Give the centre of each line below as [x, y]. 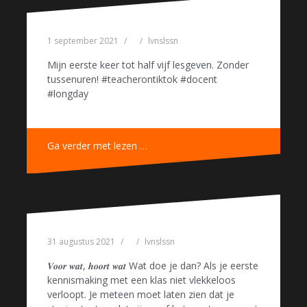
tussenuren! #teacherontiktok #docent [132, 79]
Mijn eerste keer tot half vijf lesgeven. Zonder [148, 64]
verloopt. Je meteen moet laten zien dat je [141, 295]
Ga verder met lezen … [97, 145]
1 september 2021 [83, 40]
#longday [68, 93]
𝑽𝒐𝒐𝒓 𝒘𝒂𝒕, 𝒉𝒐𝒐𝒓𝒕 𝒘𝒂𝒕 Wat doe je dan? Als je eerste [153, 266]
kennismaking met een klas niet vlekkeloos [142, 280]
